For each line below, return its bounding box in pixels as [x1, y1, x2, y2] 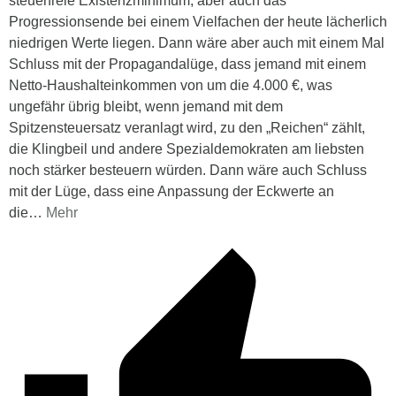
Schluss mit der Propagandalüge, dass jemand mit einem [9, 56, 366, 72]
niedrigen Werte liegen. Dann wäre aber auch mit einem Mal [9, 34, 385, 50]
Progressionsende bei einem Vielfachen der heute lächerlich [9, 13, 387, 29]
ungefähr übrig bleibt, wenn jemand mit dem [9, 98, 283, 114]
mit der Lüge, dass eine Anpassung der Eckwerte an [9, 183, 334, 199]
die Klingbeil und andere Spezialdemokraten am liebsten [9, 141, 364, 156]
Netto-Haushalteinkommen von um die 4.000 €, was [9, 77, 332, 93]
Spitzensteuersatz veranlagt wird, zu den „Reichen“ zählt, [9, 119, 365, 135]
